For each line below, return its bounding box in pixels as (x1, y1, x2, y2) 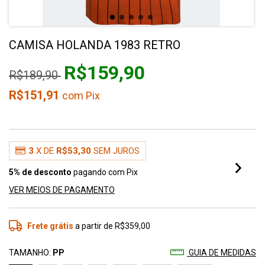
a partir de (75, 221, 115, 231)
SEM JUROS (93, 145, 140, 156)
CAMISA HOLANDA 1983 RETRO (9, 37, 180, 52)
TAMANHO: (9, 247, 51, 257)
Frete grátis (27, 221, 74, 231)
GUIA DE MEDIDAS (187, 247, 256, 257)
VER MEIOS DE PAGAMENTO (9, 185, 115, 195)
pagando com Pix (72, 167, 138, 177)
